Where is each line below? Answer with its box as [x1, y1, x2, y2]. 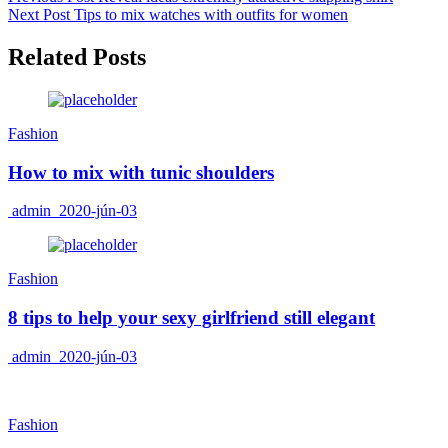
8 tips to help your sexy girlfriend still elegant [8, 307, 375, 329]
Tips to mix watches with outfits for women [74, 6, 348, 24]
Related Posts [8, 43, 146, 70]
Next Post [8, 6, 70, 24]
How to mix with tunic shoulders [8, 161, 274, 183]
